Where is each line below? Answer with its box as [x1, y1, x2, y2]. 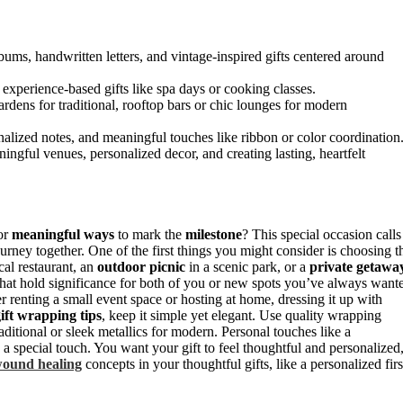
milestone [185, 226, 242, 242]
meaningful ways [12, 226, 114, 242]
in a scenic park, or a [185, 258, 309, 274]
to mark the [114, 226, 185, 242]
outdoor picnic [97, 258, 185, 274]
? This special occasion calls [242, 226, 401, 242]
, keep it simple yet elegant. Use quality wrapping [102, 307, 381, 323]
